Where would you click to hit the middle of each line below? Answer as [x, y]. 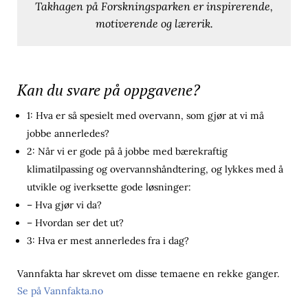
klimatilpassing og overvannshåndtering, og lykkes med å [155, 169]
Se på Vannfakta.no [60, 291]
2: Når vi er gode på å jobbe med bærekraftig [127, 152]
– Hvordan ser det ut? [75, 223]
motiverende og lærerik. [154, 24]
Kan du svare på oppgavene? [109, 90]
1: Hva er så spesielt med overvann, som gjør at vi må [145, 116]
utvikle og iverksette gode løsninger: [109, 187]
